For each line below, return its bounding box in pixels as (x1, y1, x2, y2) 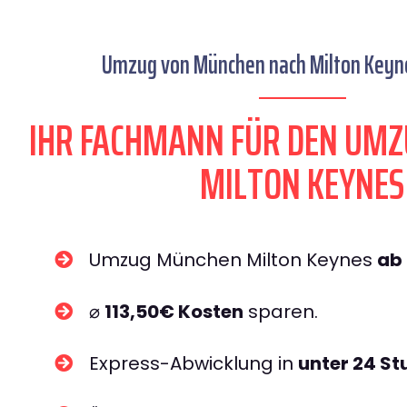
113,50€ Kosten (104, 299, 243, 324)
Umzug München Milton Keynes (89, 247, 377, 273)
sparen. (243, 299, 318, 324)
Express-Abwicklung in (89, 351, 298, 376)
